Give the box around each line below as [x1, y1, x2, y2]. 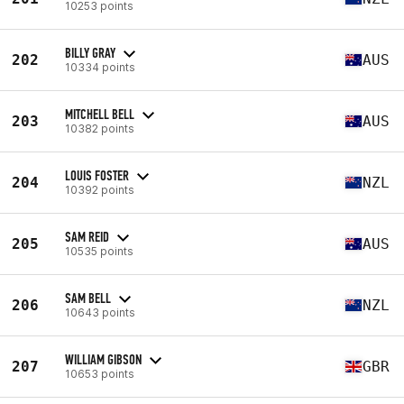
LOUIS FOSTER [65, 166, 129, 184]
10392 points [65, 182, 134, 197]
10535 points [65, 243, 133, 258]
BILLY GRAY [65, 43, 115, 61]
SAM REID [65, 227, 109, 245]
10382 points [65, 121, 134, 135]
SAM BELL [65, 289, 111, 307]
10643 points [65, 305, 135, 319]
